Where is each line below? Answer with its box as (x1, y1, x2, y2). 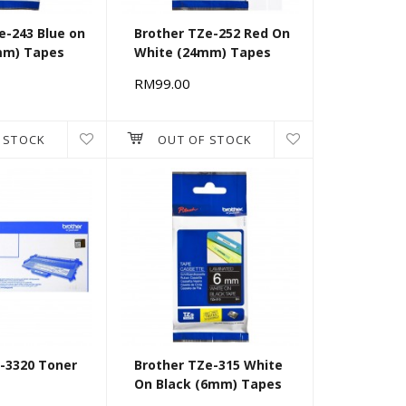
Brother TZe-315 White (134, 356, 283, 374)
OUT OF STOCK (157, 131, 253, 149)
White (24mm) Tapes (134, 43, 271, 62)
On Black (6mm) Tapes (134, 375, 282, 393)
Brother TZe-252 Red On (134, 24, 290, 43)
